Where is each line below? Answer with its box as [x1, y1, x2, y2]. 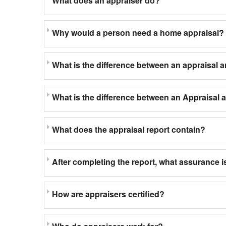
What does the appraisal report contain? [52, 124, 205, 135]
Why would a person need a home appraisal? [52, 27, 224, 38]
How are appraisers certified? [52, 188, 164, 200]
